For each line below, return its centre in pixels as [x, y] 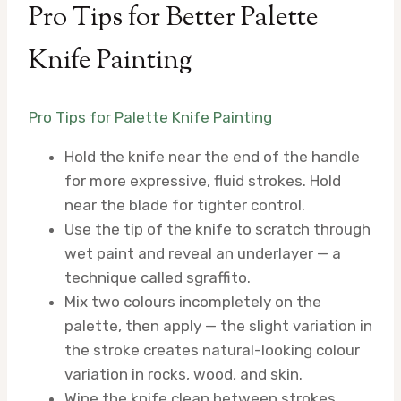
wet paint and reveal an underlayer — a [203, 254]
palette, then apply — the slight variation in [218, 326]
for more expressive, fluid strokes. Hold [203, 181]
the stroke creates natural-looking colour [212, 350]
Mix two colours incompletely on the [193, 302]
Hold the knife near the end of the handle [212, 157]
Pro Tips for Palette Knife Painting [150, 118]
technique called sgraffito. [158, 278]
